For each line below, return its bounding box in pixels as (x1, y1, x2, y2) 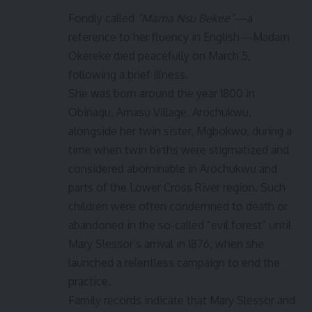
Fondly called (68, 10, 137, 25)
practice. (68, 274, 111, 288)
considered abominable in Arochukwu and (68, 161, 277, 175)
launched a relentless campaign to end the (68, 255, 280, 270)
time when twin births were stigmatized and (68, 142, 289, 157)
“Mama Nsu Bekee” (137, 10, 234, 25)
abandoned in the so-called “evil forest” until (68, 217, 291, 232)
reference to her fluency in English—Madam (68, 29, 290, 44)
